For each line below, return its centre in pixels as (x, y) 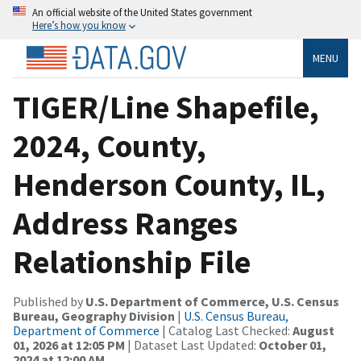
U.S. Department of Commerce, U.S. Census (212, 301)
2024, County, (110, 145)
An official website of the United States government (142, 12)
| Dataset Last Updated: (192, 344)
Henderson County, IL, (169, 184)
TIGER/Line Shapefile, (166, 107)
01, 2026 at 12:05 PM (69, 344)
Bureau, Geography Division (94, 315)
